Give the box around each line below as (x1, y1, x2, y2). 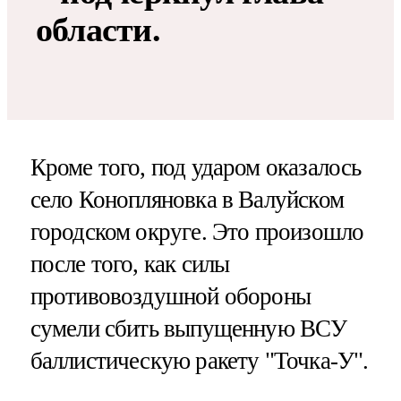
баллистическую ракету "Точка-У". (30, 346, 369, 374)
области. (36, 10, 160, 48)
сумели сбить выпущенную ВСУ (30, 314, 347, 342)
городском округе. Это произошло (30, 218, 364, 245)
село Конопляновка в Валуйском (30, 185, 344, 213)
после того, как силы (30, 250, 230, 277)
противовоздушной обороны (30, 282, 311, 310)
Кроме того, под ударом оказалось (30, 153, 362, 181)
